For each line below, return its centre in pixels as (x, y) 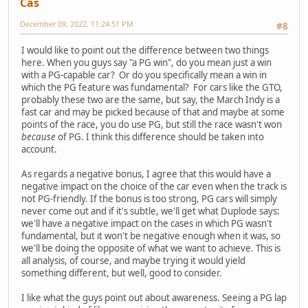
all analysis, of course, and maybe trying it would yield (133, 260)
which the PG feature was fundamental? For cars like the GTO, (152, 87)
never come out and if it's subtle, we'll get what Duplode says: (151, 211)
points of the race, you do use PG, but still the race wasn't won (152, 124)
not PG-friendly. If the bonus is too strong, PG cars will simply (149, 198)
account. (39, 149)
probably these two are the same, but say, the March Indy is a (151, 99)
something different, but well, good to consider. (122, 273)
